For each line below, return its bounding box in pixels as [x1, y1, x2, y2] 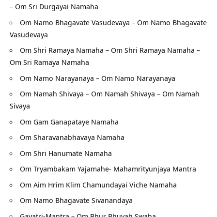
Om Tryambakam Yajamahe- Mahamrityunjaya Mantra [20, 164, 196, 174]
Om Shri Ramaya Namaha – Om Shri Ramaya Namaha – [20, 45, 200, 55]
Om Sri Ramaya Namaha [10, 57, 89, 67]
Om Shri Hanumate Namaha [20, 148, 112, 158]
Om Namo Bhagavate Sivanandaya [20, 195, 133, 205]
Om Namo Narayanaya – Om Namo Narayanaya [20, 73, 175, 83]
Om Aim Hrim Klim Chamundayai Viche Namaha [20, 179, 177, 189]
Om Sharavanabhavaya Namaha [20, 132, 124, 142]
